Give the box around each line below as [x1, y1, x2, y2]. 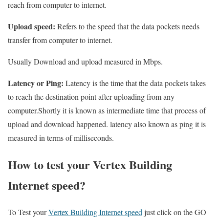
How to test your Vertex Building [8, 156, 172, 174]
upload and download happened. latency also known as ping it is [8, 119, 206, 130]
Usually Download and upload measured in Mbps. [8, 56, 163, 67]
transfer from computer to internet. [8, 35, 112, 45]
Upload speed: [8, 21, 55, 32]
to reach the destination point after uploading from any [8, 91, 175, 102]
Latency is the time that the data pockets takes [64, 78, 206, 88]
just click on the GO [142, 207, 206, 218]
